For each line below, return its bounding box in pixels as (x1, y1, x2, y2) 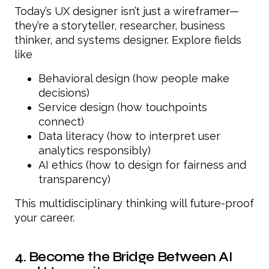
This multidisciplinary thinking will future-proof (14, 196, 254, 210)
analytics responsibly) (38, 144, 151, 157)
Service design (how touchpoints (38, 100, 207, 113)
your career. (14, 211, 74, 224)
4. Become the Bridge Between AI (14, 248, 233, 265)
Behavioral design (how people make (38, 71, 229, 85)
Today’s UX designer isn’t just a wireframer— (14, 4, 239, 17)
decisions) (38, 86, 89, 99)
